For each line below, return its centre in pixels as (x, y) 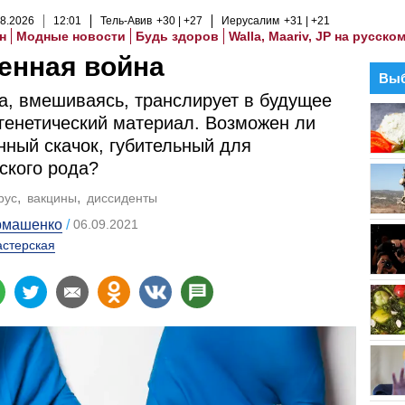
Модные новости (71, 36)
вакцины (52, 198)
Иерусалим (250, 21)
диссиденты (122, 198)
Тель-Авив (126, 21)
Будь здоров (177, 36)
